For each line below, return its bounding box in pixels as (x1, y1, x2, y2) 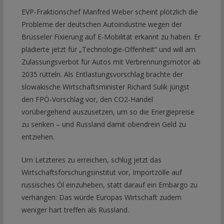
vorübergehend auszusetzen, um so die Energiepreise (21, 106, 194, 116)
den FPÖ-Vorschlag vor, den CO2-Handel (21, 94, 153, 104)
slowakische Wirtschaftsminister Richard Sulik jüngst (21, 81, 189, 91)
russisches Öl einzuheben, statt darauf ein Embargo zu (21, 179, 197, 189)
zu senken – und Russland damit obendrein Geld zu (21, 119, 186, 129)
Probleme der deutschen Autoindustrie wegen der (21, 19, 182, 29)
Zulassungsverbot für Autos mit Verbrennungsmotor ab (21, 56, 200, 66)
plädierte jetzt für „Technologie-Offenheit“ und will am (21, 44, 195, 54)
